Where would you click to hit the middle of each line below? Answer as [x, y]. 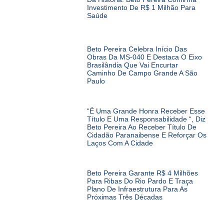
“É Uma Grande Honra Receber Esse [146, 111]
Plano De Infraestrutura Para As [137, 189]
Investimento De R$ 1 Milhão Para [141, 8]
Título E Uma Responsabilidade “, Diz [146, 119]
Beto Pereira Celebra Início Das [137, 49]
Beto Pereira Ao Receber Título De [141, 127]
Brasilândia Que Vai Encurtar [132, 65]
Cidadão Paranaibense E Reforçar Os [146, 135]
